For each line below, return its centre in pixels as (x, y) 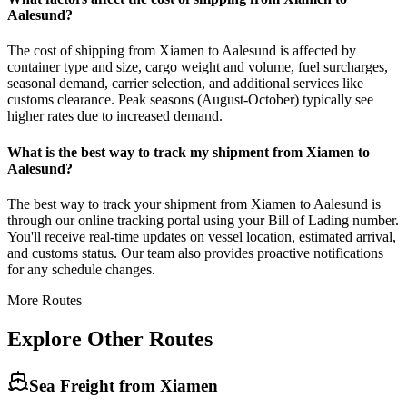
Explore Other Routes (110, 338)
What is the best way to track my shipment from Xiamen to (189, 152)
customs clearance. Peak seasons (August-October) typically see (190, 100)
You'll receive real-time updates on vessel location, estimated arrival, (202, 236)
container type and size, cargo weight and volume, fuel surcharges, (198, 67)
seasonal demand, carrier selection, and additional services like (185, 84)
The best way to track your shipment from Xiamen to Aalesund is (194, 203)
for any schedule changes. (81, 269)
